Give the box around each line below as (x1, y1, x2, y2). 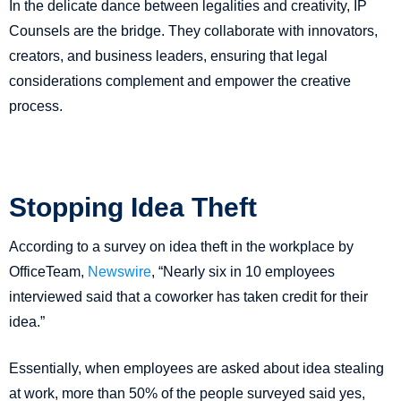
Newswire (88, 264, 151, 280)
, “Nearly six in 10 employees (151, 264, 335, 280)
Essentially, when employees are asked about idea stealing (9, 361, 384, 377)
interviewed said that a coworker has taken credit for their (9, 289, 368, 305)
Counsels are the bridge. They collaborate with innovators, (9, 23, 378, 39)
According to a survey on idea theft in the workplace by (9, 239, 354, 255)
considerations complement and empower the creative (9, 73, 351, 90)
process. (9, 98, 63, 115)
